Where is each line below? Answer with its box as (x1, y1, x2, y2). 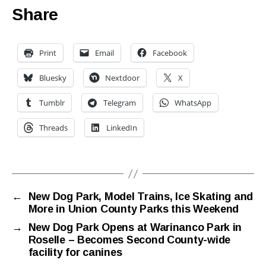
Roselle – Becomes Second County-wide (28, 234, 231, 246)
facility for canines (28, 246, 122, 259)
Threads (39, 122, 68, 134)
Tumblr (39, 97, 65, 109)
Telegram (103, 97, 136, 109)
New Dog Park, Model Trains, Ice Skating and (28, 191, 254, 203)
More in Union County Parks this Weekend (28, 203, 239, 216)
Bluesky (39, 72, 66, 84)
